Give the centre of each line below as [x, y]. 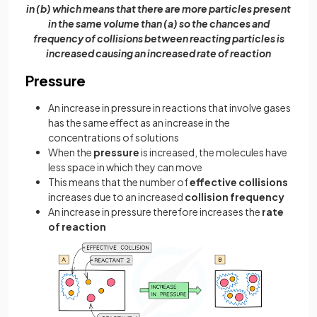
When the [71, 152]
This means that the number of [119, 181]
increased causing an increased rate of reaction [158, 53]
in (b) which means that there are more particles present [158, 8]
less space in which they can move [125, 167]
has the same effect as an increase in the [139, 122]
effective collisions [239, 181]
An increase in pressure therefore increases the [155, 211]
